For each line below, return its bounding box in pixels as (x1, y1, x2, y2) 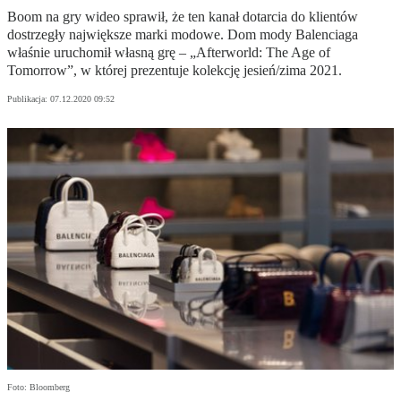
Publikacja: (7, 94, 50, 105)
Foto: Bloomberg (7, 382, 70, 393)
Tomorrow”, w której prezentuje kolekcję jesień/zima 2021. (7, 63, 342, 79)
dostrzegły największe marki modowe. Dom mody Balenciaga (7, 27, 358, 43)
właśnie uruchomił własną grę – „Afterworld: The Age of (7, 45, 330, 61)
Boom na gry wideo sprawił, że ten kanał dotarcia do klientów (7, 9, 358, 25)
